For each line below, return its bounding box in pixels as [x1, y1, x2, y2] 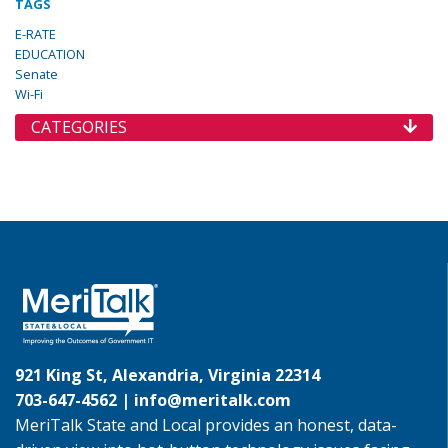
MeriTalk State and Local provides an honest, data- [15, 414, 397, 436]
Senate [15, 65, 58, 83]
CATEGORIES [31, 116, 127, 138]
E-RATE [15, 25, 56, 43]
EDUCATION [15, 45, 85, 63]
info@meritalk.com [134, 389, 291, 411]
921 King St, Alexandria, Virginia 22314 [15, 364, 320, 386]
